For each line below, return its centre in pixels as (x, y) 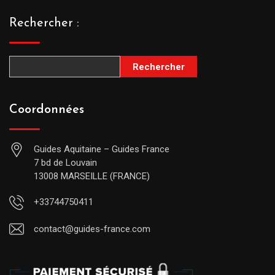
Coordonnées (47, 110)
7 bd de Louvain (65, 163)
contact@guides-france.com (92, 229)
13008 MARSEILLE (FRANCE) (92, 176)
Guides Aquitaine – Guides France (102, 149)
